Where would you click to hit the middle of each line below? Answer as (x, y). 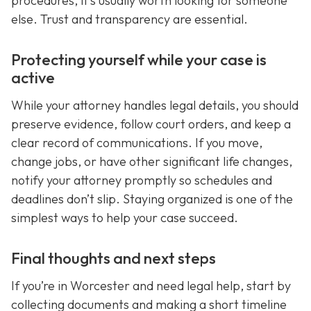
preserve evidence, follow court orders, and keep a (151, 124)
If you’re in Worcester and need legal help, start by (151, 285)
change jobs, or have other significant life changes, (152, 161)
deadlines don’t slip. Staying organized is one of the (152, 199)
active (33, 77)
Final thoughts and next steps (114, 258)
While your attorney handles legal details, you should (155, 105)
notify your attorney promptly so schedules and (142, 180)
